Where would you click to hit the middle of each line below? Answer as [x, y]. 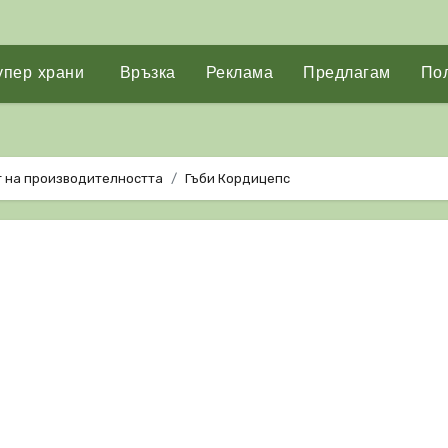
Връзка [145, 74]
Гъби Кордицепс [237, 178]
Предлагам [347, 74]
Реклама [239, 74]
